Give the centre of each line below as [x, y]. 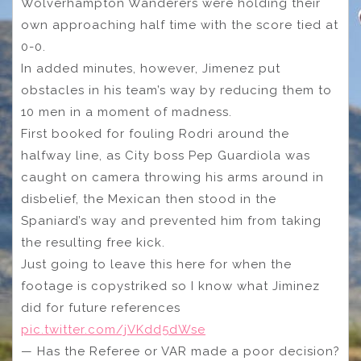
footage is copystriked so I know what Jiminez [170, 286]
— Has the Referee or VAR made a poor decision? [180, 352]
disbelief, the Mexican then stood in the [149, 199]
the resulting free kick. [95, 243]
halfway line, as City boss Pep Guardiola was [166, 156]
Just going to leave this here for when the [156, 265]
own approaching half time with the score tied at [180, 25]
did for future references [101, 308]
